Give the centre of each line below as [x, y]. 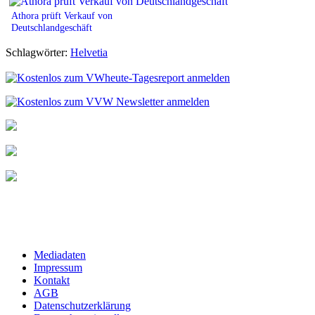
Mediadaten [60, 255]
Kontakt [52, 280]
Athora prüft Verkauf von [62, 15]
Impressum [58, 267]
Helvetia [89, 52]
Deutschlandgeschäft [52, 27]
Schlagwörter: [38, 52]
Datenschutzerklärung [82, 305]
